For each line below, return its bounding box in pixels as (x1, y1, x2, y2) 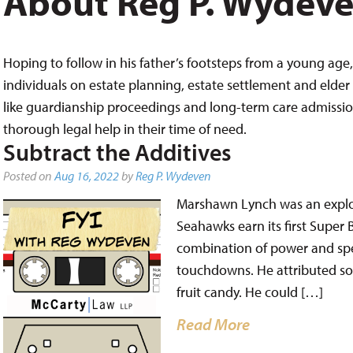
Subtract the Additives (2, 137, 232, 167)
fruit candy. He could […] (176, 283, 323, 301)
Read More (176, 313, 250, 334)
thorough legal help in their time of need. (2, 120, 247, 138)
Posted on (2, 168, 54, 184)
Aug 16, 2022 (54, 168, 119, 184)
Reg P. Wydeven (135, 168, 211, 184)
